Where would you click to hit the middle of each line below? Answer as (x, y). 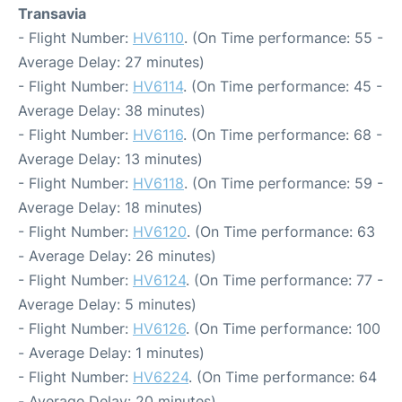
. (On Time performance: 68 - (283, 135)
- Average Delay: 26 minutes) (117, 256)
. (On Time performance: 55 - (284, 38)
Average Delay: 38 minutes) (112, 110)
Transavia (52, 13)
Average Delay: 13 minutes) (110, 159)
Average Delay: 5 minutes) (107, 304)
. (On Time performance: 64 (283, 377)
